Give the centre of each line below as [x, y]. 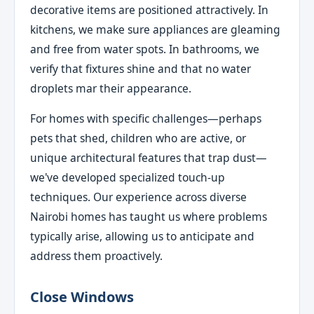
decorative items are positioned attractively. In [150, 9]
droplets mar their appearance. [111, 88]
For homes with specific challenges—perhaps [146, 119]
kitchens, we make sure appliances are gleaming [156, 29]
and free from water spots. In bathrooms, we [145, 49]
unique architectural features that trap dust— [149, 158]
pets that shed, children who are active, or [138, 138]
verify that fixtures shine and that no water [141, 68]
